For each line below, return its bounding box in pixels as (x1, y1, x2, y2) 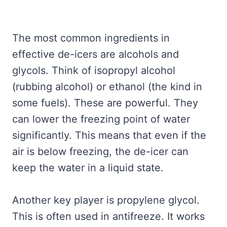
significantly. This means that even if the (12, 129, 206, 141)
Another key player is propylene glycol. (12, 194, 200, 206)
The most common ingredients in (12, 31, 170, 44)
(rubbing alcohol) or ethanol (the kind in (12, 80, 202, 93)
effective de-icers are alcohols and (12, 48, 179, 60)
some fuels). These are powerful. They (12, 96, 198, 109)
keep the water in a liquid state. (12, 161, 164, 174)
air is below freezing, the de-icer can (12, 145, 188, 158)
